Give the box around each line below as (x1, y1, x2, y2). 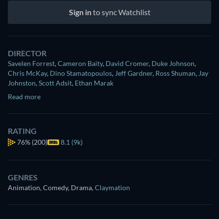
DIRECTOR (8, 48, 46, 58)
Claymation (95, 183, 130, 192)
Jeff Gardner (115, 68, 153, 77)
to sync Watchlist (91, 7, 151, 17)
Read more (8, 92, 41, 101)
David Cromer (106, 59, 149, 67)
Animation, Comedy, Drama (8, 183, 92, 192)
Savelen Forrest (8, 59, 55, 67)
